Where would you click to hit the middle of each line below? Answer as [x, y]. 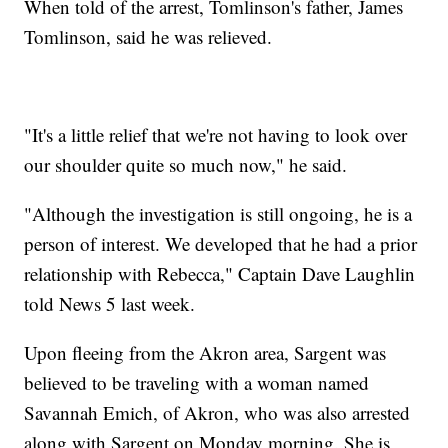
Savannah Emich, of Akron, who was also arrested [217, 412]
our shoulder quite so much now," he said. [186, 164]
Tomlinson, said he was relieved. [148, 36]
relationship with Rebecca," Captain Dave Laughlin [220, 273]
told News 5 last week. [110, 303]
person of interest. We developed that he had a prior [221, 243]
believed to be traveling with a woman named [197, 382]
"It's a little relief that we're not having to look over [216, 134]
